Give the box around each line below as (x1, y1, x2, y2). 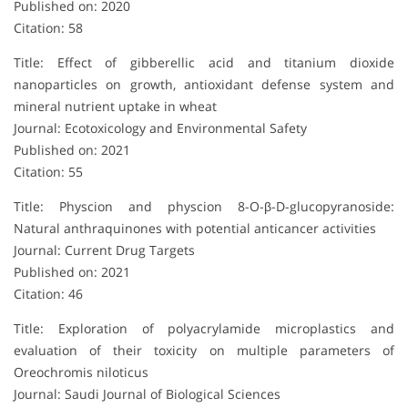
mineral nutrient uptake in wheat (14, 97, 217, 115)
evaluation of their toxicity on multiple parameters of (14, 341, 394, 359)
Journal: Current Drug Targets (14, 240, 195, 259)
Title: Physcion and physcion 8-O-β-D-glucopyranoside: (14, 197, 394, 215)
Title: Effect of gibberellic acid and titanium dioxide (14, 53, 394, 71)
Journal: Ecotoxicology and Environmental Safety (14, 118, 307, 137)
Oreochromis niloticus (14, 362, 148, 381)
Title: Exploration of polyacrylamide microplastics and (14, 319, 394, 337)
